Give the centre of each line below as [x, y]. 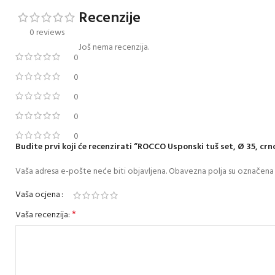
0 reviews [47, 33]
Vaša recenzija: [44, 215]
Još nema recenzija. [114, 47]
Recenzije [110, 18]
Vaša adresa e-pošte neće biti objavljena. [91, 171]
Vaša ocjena [38, 195]
